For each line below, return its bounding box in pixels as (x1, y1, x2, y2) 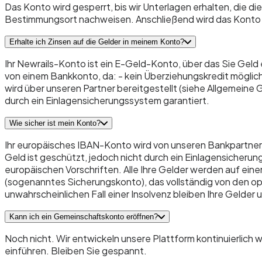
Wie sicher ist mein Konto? (9, 119, 101, 128)
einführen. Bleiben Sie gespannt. (5, 244, 147, 257)
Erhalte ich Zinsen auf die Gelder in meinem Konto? (9, 37, 184, 47)
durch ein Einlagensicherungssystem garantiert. (5, 94, 209, 107)
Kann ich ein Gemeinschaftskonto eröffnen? (9, 212, 158, 222)
